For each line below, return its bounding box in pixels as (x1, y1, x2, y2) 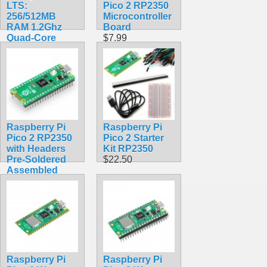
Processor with (7, 43, 74, 54)
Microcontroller (103, 11, 172, 21)
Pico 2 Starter (103, 132, 164, 143)
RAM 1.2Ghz (7, 21, 62, 32)
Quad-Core (7, 32, 56, 43)
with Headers (7, 143, 66, 154)
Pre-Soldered (7, 154, 66, 164)
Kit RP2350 (103, 143, 153, 154)
